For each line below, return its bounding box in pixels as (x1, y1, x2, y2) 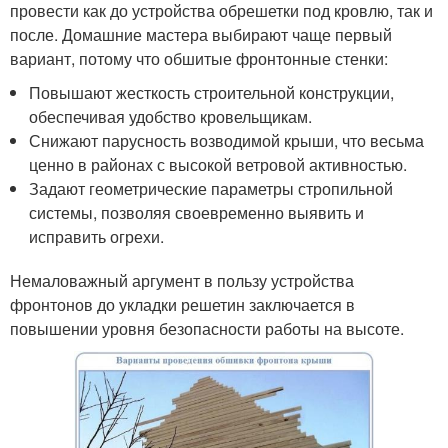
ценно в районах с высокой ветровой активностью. (29, 153, 408, 177)
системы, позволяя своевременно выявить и (29, 201, 365, 225)
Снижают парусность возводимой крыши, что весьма (29, 129, 425, 153)
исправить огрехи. (29, 225, 165, 249)
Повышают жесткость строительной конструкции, (29, 81, 395, 105)
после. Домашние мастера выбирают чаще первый (10, 23, 392, 47)
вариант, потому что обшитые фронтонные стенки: (10, 47, 388, 71)
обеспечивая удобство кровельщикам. (29, 105, 313, 129)
